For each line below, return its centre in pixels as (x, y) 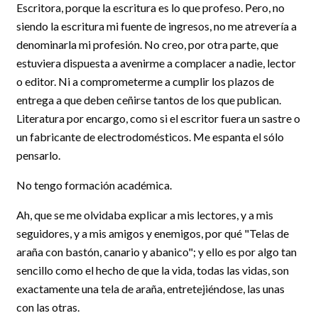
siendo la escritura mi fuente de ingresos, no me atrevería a (157, 26)
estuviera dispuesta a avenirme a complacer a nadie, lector (156, 63)
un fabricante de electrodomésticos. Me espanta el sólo (150, 137)
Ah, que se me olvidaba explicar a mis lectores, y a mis (145, 215)
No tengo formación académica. (94, 185)
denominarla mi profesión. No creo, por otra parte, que (147, 44)
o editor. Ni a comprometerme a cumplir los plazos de (145, 81)
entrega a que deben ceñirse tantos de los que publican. (149, 100)
